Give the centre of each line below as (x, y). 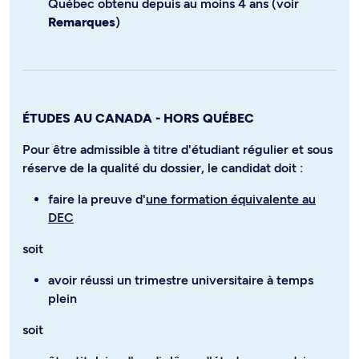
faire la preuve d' (97, 199)
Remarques (82, 22)
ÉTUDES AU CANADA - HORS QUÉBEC (138, 118)
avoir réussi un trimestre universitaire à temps (181, 280)
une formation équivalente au (231, 199)
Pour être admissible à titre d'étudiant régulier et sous (177, 149)
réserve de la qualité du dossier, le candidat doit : (163, 167)
